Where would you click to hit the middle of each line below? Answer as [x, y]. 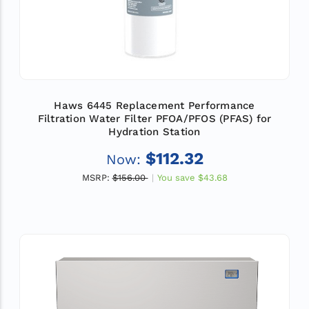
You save [176, 178]
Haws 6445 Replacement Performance [154, 105]
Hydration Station [154, 131]
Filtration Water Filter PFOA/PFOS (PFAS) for [154, 118]
